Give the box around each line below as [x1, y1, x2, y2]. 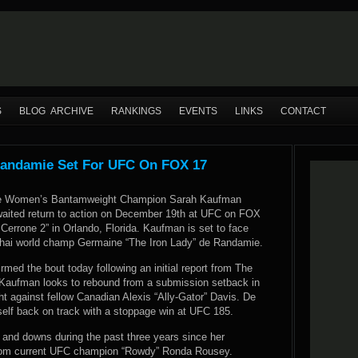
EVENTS [179, 105, 217, 117]
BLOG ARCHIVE [19, 105, 93, 117]
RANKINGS [111, 105, 161, 117]
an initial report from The [140, 262, 253, 274]
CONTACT [280, 105, 326, 117]
